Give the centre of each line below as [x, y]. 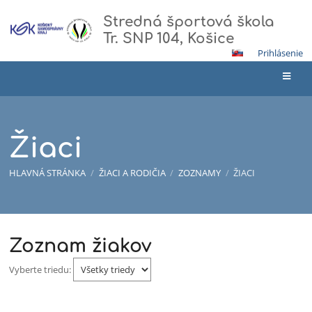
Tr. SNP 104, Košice [169, 39]
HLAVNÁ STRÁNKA [48, 173]
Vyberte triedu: [41, 270]
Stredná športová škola [189, 22]
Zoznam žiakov [81, 247]
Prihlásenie [280, 53]
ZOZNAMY [199, 173]
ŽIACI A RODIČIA [132, 173]
